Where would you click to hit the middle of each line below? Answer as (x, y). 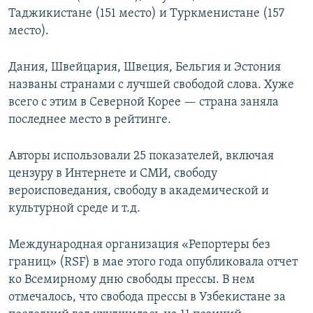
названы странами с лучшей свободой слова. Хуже (151, 85)
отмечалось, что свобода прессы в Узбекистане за (147, 298)
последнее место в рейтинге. (90, 120)
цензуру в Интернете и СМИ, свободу (113, 174)
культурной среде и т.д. (74, 209)
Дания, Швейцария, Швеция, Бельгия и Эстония (145, 68)
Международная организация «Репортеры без (139, 245)
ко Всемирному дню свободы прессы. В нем (132, 280)
